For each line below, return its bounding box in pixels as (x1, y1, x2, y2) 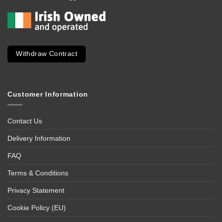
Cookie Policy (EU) (7, 203, 66, 212)
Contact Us (7, 116, 42, 125)
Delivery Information (7, 134, 70, 142)
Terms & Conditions (7, 168, 68, 177)
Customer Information (7, 90, 88, 98)
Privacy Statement (7, 186, 64, 194)
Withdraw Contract (16, 50, 78, 58)
